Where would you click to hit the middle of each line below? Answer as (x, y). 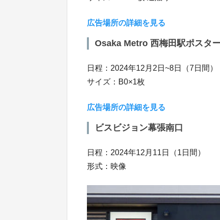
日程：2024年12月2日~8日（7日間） (152, 68)
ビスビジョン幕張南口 (139, 128)
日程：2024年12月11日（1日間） (146, 152)
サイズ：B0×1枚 (116, 82)
